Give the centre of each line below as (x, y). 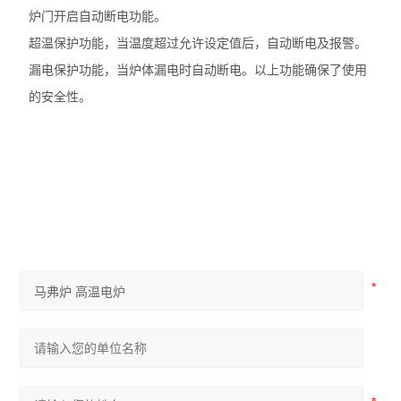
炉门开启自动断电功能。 (98, 16)
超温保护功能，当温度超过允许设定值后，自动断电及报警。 (198, 43)
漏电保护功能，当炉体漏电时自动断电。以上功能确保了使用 (198, 70)
